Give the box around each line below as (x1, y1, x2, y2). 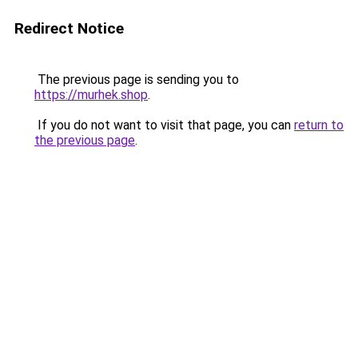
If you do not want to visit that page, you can (34, 117, 294, 133)
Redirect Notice (14, 19, 124, 38)
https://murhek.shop (34, 87, 148, 102)
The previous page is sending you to (34, 72, 239, 87)
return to (294, 117, 344, 133)
